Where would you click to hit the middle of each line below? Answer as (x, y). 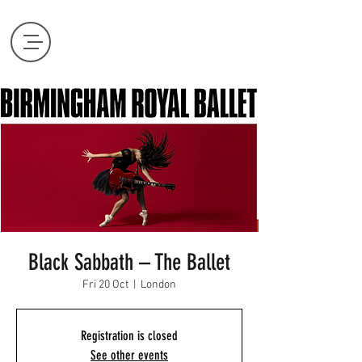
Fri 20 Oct (105, 285)
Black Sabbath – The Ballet (129, 262)
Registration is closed (129, 336)
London (158, 285)
